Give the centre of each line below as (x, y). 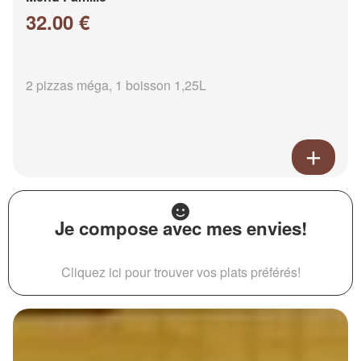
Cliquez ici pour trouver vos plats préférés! (180, 272)
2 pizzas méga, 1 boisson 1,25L (116, 85)
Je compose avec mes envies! (180, 228)
